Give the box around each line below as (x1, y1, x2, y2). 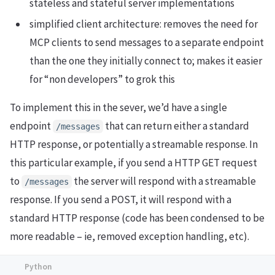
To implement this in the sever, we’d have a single (10, 100, 227, 114)
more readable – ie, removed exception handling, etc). (10, 229, 249, 243)
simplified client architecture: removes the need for (29, 17, 258, 31)
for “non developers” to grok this (29, 72, 175, 86)
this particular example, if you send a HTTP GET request (10, 155, 257, 169)
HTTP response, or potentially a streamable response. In (10, 137, 258, 151)
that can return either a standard (103, 118, 249, 133)
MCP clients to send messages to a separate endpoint (29, 35, 264, 49)
